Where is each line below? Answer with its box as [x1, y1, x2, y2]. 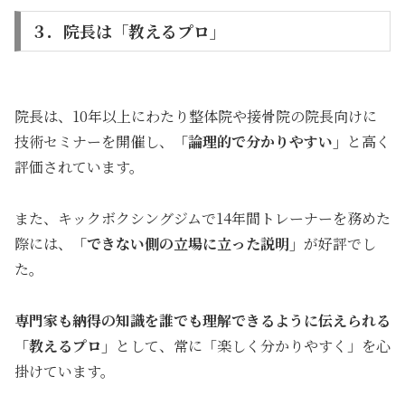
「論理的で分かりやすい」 [174, 131, 347, 153]
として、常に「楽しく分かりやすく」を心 [116, 334, 391, 356]
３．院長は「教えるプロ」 [30, 19, 226, 43]
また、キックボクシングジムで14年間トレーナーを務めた [14, 207, 391, 229]
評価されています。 [14, 156, 144, 178]
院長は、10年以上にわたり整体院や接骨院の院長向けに [14, 106, 377, 127]
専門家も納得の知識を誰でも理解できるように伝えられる [14, 309, 391, 331]
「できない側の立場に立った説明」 [72, 232, 304, 254]
